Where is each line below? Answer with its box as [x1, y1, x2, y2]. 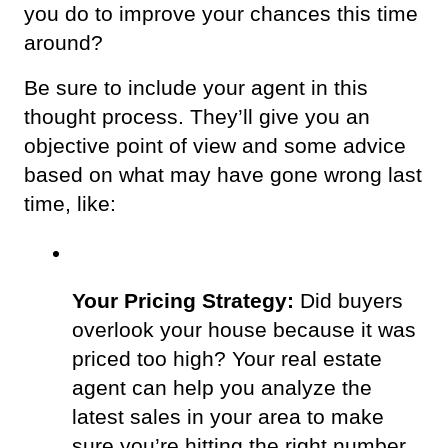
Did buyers [294, 288, 403, 313]
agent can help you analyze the [72, 375, 372, 400]
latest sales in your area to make [72, 404, 384, 429]
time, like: [24, 191, 122, 216]
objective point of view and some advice [24, 133, 406, 158]
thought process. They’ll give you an [24, 104, 370, 129]
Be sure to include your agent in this [24, 75, 368, 100]
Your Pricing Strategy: [72, 288, 294, 313]
